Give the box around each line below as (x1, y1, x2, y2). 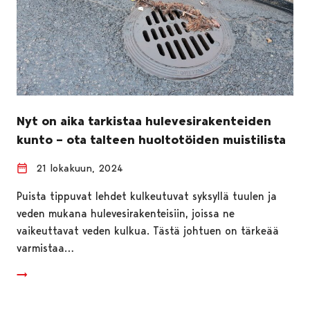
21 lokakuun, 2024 (36, 161, 123, 174)
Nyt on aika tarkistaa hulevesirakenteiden (17, 113, 271, 129)
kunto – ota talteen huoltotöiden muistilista (17, 131, 286, 147)
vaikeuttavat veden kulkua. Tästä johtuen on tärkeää (17, 224, 279, 237)
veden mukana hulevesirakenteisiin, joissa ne (17, 206, 235, 220)
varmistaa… (17, 241, 74, 255)
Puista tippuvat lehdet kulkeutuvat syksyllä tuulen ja (17, 189, 277, 203)
